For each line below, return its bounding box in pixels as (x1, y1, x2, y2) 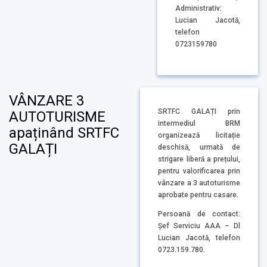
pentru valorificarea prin (158, 166, 240, 175)
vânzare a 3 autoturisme (158, 178, 240, 187)
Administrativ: (175, 4, 222, 13)
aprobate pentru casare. (158, 190, 239, 199)
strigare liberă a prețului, (158, 154, 240, 163)
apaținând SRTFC (9, 125, 119, 142)
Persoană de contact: (158, 209, 240, 218)
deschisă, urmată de (158, 142, 240, 151)
